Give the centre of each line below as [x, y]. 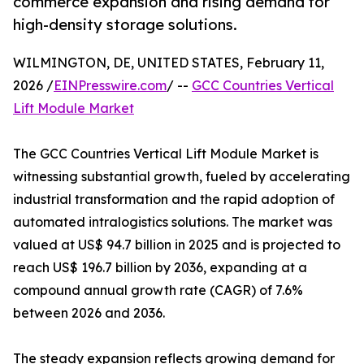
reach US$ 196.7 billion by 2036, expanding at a [160, 268]
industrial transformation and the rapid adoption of [174, 199]
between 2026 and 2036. [89, 313]
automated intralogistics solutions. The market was [173, 222]
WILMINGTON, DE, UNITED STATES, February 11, [169, 63]
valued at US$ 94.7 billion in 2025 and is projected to [177, 245]
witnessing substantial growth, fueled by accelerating [182, 177]
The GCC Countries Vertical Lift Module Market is [166, 154]
